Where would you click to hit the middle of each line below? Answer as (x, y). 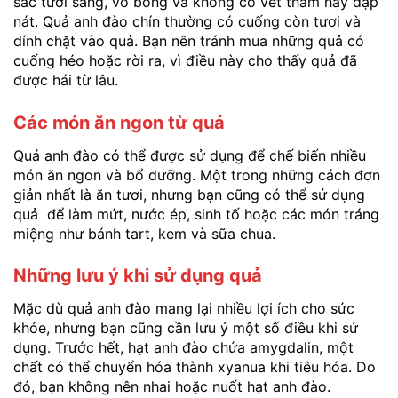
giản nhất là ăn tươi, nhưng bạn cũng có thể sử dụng (189, 194)
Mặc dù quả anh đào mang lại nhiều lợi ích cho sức (184, 309)
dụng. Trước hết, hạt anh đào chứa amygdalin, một (183, 348)
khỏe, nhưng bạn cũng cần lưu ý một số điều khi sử (186, 328)
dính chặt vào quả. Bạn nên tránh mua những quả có (189, 40)
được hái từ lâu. (66, 80)
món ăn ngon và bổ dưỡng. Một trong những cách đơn (197, 175)
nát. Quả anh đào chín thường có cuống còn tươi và (187, 21)
